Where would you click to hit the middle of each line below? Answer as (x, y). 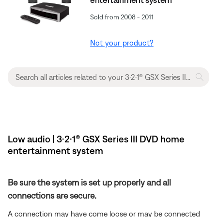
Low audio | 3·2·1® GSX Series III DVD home (96, 139)
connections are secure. (52, 195)
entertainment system (55, 150)
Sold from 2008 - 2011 (122, 17)
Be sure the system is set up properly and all (89, 182)
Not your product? (122, 42)
